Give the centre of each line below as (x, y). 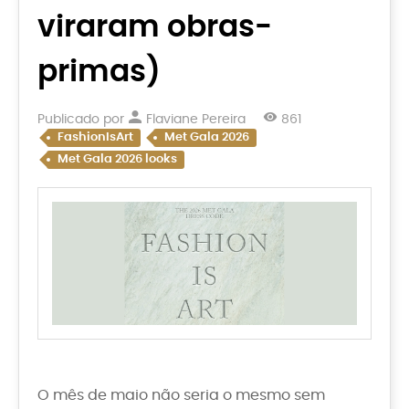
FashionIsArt (95, 138)
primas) (99, 72)
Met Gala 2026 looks (117, 160)
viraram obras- (155, 27)
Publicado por (83, 120)
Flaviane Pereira (194, 120)
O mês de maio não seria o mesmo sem (181, 396)
